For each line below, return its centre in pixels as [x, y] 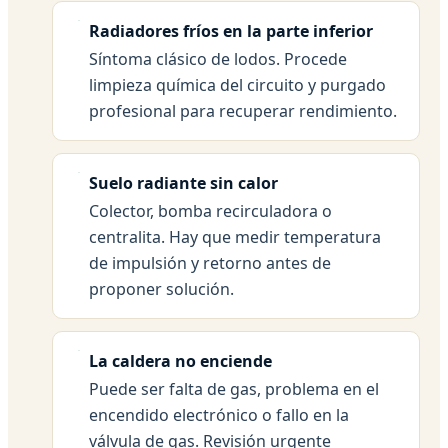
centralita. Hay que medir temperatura [235, 236]
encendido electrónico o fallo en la [219, 414]
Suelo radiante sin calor [183, 182]
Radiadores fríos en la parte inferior [231, 30]
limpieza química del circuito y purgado [237, 84]
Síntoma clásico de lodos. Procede [218, 58]
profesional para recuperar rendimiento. [243, 110]
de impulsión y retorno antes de [210, 262]
